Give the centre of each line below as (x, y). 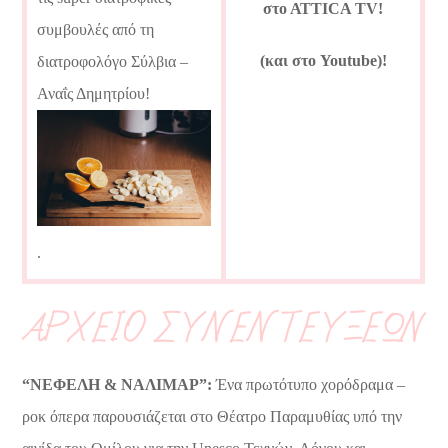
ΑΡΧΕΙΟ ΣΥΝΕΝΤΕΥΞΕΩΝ (224, 328)
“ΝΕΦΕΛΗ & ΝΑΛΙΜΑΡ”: (117, 384)
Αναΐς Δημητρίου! (94, 93)
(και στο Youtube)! (323, 60)
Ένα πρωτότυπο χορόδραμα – (309, 384)
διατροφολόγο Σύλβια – (113, 61)
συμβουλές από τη (96, 29)
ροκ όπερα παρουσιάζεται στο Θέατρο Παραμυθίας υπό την (212, 416)
